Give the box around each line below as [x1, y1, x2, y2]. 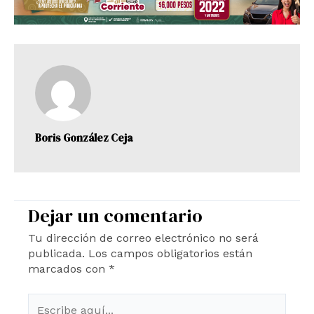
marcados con [28, 262, 109, 276]
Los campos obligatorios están [88, 247, 252, 261]
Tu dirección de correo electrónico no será [28, 231, 259, 245]
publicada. [28, 247, 85, 261]
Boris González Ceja [35, 130, 132, 145]
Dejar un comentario [28, 203, 203, 229]
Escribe [27, 294, 67, 308]
